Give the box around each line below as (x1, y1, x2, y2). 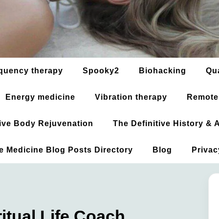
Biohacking (138, 66, 186, 75)
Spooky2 (82, 66, 119, 75)
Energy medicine (5, 93, 75, 102)
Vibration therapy (95, 93, 167, 102)
